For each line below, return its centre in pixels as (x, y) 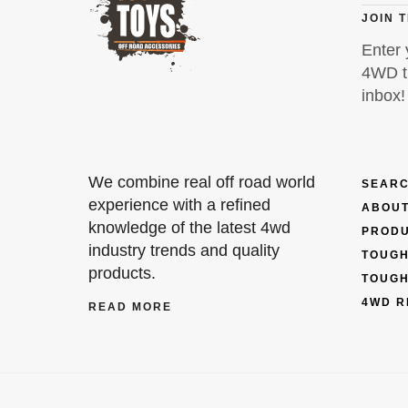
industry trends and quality (184, 251)
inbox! (383, 96)
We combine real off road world (202, 183)
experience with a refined (179, 205)
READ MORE (130, 307)
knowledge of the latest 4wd (189, 228)
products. (122, 274)
